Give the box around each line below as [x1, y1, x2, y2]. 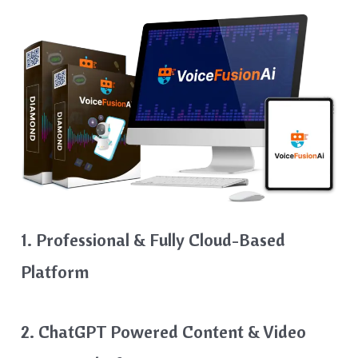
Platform [21, 261, 89, 284]
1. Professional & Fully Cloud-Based [21, 229, 286, 252]
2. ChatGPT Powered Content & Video [21, 320, 307, 344]
